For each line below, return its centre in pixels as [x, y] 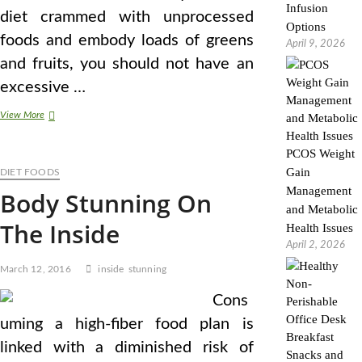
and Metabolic [322, 209]
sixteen [58, 128]
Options [305, 27]
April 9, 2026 [315, 44]
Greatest [61, 143]
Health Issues [319, 228]
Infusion [307, 8]
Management [318, 191]
